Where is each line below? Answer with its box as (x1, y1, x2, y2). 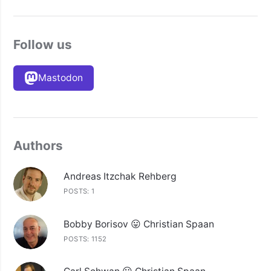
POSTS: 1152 (64, 234, 107, 243)
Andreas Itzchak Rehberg (64, 171, 177, 182)
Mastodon (38, 72, 83, 84)
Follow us (13, 36, 72, 52)
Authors (13, 138, 63, 154)
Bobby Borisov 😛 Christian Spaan (64, 218, 215, 230)
